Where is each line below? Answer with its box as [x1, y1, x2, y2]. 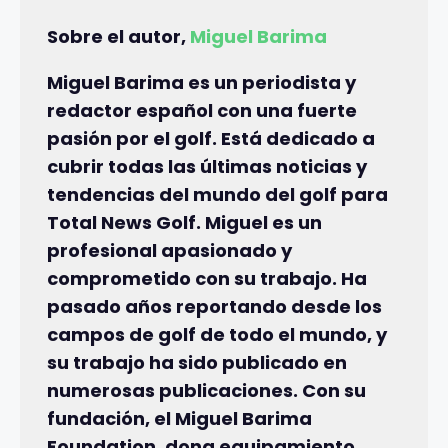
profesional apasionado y [47, 238, 292, 263]
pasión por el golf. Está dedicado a [47, 126, 375, 151]
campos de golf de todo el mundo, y [47, 322, 387, 347]
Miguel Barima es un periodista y [47, 70, 356, 95]
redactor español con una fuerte [47, 98, 357, 123]
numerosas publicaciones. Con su [47, 378, 366, 403]
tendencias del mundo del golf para [47, 182, 388, 207]
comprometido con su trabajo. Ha [47, 266, 367, 291]
